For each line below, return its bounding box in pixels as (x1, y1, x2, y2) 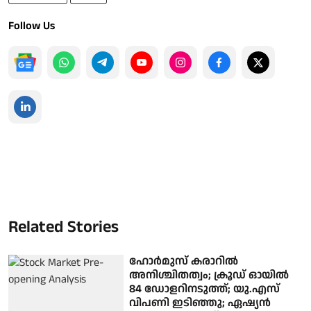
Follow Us (8, 17, 55, 34)
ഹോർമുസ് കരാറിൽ (129, 253, 239, 269)
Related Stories (8, 215, 119, 239)
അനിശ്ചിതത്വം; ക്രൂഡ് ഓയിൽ (129, 267, 289, 283)
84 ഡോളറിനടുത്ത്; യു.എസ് (129, 280, 280, 297)
